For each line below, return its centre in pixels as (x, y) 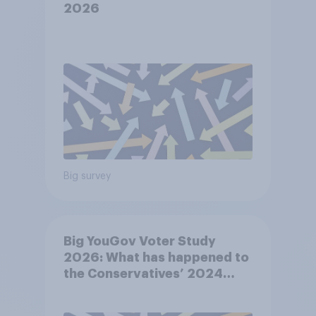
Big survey (87, 176)
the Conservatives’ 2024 (143, 273)
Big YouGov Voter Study (139, 241)
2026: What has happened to (156, 257)
